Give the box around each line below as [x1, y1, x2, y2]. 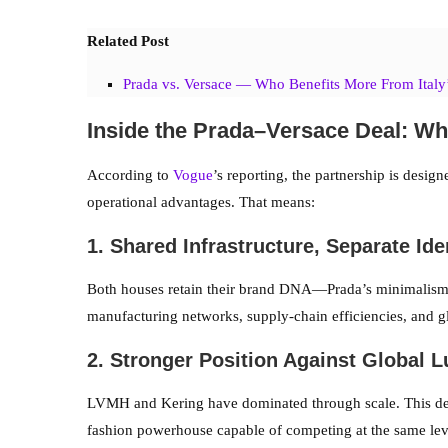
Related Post [87, 32, 169, 49]
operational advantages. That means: [87, 193, 315, 210]
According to [87, 166, 173, 183]
